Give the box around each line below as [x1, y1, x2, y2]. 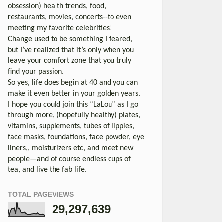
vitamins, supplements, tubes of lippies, [8, 122, 134, 130]
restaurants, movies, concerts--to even [8, 13, 131, 21]
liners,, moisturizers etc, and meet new [8, 144, 133, 152]
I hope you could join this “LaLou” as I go [8, 100, 138, 109]
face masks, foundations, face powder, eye [8, 133, 144, 141]
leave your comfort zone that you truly [8, 56, 131, 65]
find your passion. [8, 67, 64, 76]
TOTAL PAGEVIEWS [8, 190, 74, 198]
